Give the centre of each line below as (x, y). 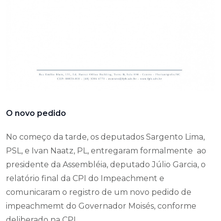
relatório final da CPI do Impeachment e (85, 178)
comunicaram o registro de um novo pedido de (99, 192)
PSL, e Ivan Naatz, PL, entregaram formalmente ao (106, 150)
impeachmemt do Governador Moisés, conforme (101, 206)
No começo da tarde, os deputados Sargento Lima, (105, 137)
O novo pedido (36, 113)
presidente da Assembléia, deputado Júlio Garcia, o (106, 164)
